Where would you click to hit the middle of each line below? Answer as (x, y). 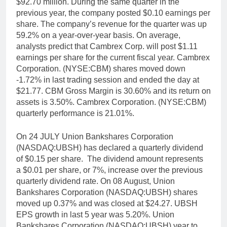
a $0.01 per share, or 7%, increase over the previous (109, 170)
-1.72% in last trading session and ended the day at (108, 80)
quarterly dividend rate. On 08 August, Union (96, 181)
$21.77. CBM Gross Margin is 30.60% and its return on (113, 91)
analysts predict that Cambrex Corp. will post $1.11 (107, 47)
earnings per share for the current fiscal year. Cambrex (113, 58)
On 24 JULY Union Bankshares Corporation (95, 137)
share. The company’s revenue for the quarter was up (111, 24)
